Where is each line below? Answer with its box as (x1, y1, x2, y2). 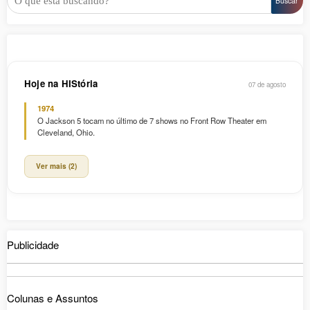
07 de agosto (248, 80, 286, 90)
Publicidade (7, 237, 59, 253)
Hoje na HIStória (24, 77, 98, 91)
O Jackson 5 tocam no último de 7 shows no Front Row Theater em (37, 115, 266, 127)
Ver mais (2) (36, 161, 77, 172)
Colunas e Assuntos (7, 290, 98, 305)
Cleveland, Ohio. (37, 127, 95, 138)
